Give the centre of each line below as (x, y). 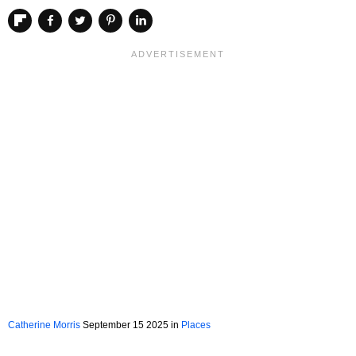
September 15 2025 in (131, 325)
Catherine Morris (44, 325)
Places (196, 325)
